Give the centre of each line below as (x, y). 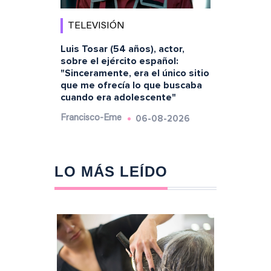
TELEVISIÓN (96, 26)
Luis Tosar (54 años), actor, (122, 49)
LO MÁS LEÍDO (111, 171)
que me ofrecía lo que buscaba (131, 85)
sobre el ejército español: (119, 61)
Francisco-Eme (91, 118)
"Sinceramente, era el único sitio (135, 73)
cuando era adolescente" (118, 97)
